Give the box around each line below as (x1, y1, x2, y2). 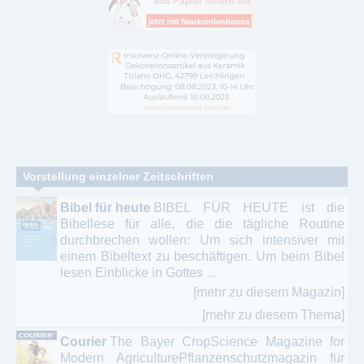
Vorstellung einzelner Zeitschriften (23, 169, 214, 183)
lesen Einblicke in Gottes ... (60, 265, 216, 279)
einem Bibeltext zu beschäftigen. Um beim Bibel (60, 249, 344, 263)
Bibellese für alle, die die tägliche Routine (60, 216, 344, 231)
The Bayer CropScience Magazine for (110, 334, 344, 349)
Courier (60, 334, 106, 349)
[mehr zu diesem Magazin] (193, 284, 344, 299)
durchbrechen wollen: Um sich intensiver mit (60, 232, 344, 247)
